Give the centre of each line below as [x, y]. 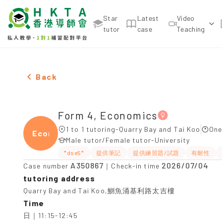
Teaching [191, 29]
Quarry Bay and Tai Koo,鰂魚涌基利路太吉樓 [99, 191]
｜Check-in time [133, 166]
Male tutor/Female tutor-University [128, 140]
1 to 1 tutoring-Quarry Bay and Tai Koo [133, 129]
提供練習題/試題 [156, 153]
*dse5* [74, 153]
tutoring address [59, 178]
